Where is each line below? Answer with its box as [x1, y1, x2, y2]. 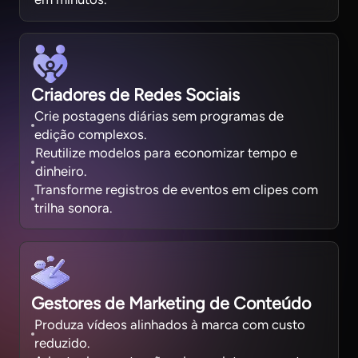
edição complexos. [34, 126, 147, 143]
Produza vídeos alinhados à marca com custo [34, 316, 306, 332]
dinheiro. [34, 163, 86, 180]
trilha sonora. [34, 200, 113, 217]
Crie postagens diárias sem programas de [34, 108, 284, 125]
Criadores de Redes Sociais [31, 85, 241, 105]
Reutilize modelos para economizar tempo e [34, 145, 297, 161]
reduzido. [34, 334, 90, 351]
